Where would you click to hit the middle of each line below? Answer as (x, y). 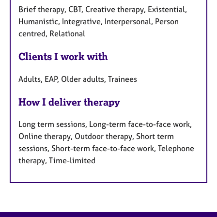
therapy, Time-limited (57, 161)
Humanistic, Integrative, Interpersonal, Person (99, 21)
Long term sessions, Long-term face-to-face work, (105, 124)
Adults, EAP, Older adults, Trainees (78, 79)
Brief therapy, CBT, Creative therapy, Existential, (103, 9)
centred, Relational (52, 33)
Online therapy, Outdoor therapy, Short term (96, 136)
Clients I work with (63, 56)
